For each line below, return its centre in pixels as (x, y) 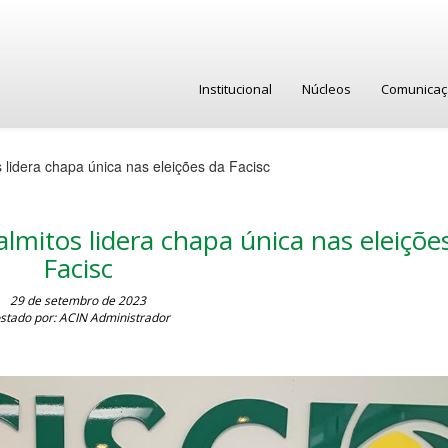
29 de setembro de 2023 (77, 300)
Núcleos (326, 89)
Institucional (235, 89)
